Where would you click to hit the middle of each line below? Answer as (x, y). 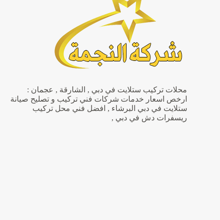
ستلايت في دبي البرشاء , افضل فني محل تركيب (110, 109)
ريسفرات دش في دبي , (149, 118)
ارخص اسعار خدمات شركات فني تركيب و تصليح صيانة (98, 99)
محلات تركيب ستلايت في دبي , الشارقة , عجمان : (107, 90)
